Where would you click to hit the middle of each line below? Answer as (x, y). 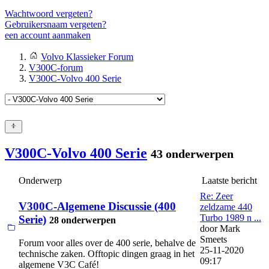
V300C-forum (56, 68)
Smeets (213, 240)
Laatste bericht (229, 181)
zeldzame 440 (226, 207)
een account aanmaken (48, 35)
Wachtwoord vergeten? (49, 14)
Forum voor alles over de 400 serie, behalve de (107, 243)
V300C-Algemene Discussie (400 (97, 206)
